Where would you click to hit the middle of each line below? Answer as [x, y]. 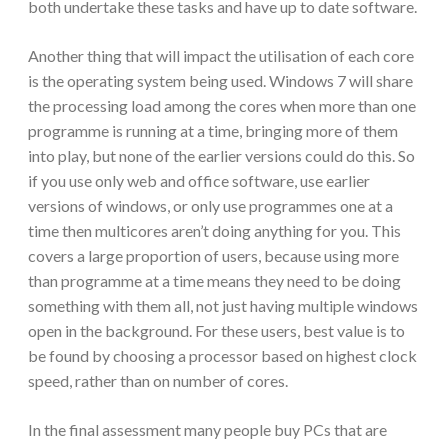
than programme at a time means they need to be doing [214, 281]
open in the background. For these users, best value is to [216, 331]
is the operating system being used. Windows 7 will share [220, 81]
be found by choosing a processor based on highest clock [222, 356]
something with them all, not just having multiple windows [223, 306]
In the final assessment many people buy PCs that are [207, 430]
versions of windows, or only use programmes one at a [210, 206]
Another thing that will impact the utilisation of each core [221, 56]
